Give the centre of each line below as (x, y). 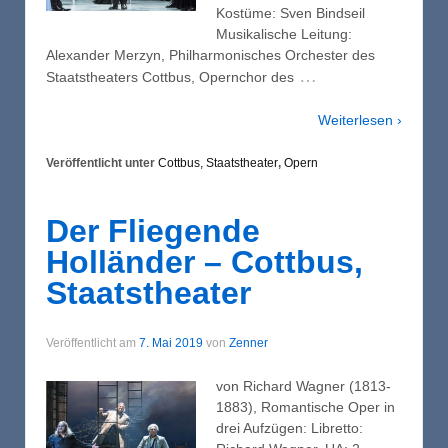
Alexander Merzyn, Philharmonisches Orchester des (210, 54)
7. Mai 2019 (171, 342)
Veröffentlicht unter (102, 163)
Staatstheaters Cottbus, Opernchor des (170, 76)
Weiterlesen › (360, 120)
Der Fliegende (153, 231)
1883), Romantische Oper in (305, 407)
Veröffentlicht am (92, 342)
